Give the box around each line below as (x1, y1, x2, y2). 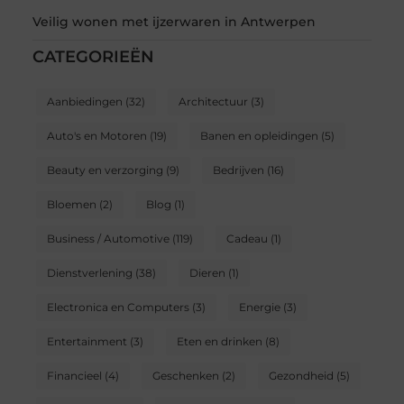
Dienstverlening (46, 266, 133, 280)
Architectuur (178, 95, 248, 109)
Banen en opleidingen (199, 129, 318, 143)
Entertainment (46, 335, 127, 349)
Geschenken (151, 369, 219, 383)
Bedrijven (212, 163, 264, 178)
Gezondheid (268, 369, 334, 383)
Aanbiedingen (46, 95, 123, 109)
